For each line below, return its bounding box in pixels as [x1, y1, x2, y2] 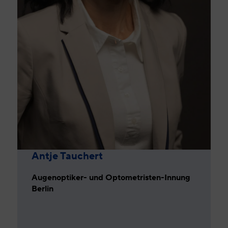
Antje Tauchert [32, 148, 103, 164]
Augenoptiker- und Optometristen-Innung [32, 172, 191, 184]
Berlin [32, 183, 54, 195]
